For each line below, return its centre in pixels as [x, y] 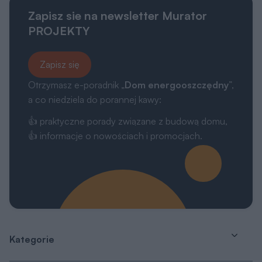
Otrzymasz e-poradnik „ [76, 85]
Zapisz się [60, 64]
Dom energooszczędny [177, 85]
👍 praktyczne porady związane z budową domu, [128, 121]
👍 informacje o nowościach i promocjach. [115, 135]
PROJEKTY [59, 30]
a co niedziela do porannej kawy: [95, 99]
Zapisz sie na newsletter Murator [118, 15]
